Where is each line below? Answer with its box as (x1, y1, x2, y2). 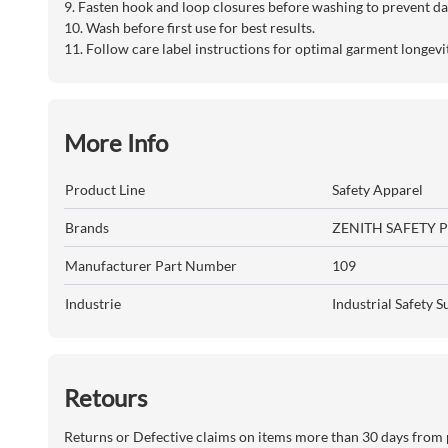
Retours (64, 383, 147, 413)
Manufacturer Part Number (65, 257, 237, 275)
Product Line (65, 181, 145, 199)
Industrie (65, 295, 121, 313)
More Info (64, 128, 168, 158)
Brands (65, 219, 109, 237)
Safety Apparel (332, 181, 423, 199)
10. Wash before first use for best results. (64, 19, 315, 37)
